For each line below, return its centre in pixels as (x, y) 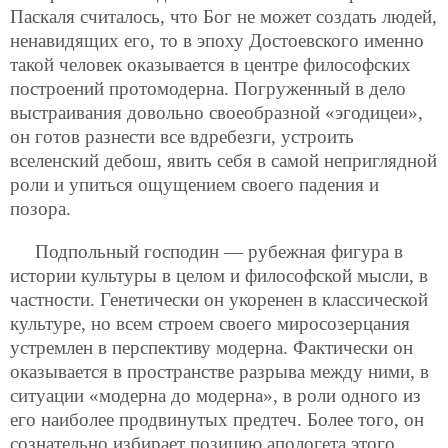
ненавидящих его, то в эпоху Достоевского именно (217, 40)
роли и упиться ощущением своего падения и (194, 184)
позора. (40, 208)
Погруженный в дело (320, 88)
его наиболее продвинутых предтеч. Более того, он (217, 419)
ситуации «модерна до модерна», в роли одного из (215, 395)
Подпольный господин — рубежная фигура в (219, 251)
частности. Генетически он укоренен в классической (219, 299)
